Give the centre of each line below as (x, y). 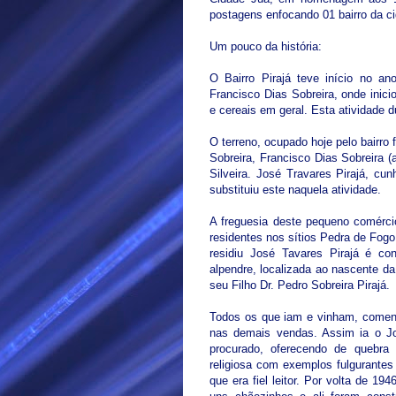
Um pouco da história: (266, 47)
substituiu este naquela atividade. (295, 190)
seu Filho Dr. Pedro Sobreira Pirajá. (300, 286)
